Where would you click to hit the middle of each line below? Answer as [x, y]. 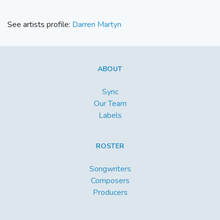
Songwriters [110, 169]
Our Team [110, 104]
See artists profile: [40, 25]
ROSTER [110, 146]
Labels [110, 116]
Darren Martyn [97, 25]
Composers [110, 181]
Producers [110, 193]
